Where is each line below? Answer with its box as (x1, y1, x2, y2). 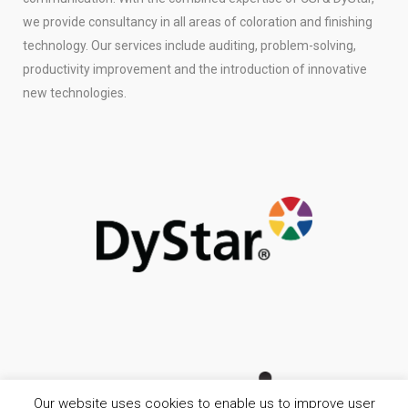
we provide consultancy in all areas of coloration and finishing (23, 15, 372, 30)
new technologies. (23, 86, 127, 101)
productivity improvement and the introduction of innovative (23, 62, 367, 77)
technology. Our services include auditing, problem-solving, (23, 38, 356, 54)
